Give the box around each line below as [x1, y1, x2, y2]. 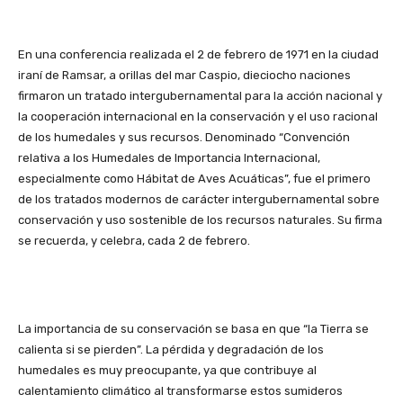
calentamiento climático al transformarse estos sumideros [18, 383, 343, 398]
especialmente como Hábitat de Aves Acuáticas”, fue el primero [18, 171, 371, 185]
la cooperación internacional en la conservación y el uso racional [18, 109, 378, 123]
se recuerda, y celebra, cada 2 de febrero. [18, 233, 250, 247]
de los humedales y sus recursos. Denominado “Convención [18, 130, 350, 144]
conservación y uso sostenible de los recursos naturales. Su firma [18, 212, 382, 227]
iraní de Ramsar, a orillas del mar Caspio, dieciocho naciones [18, 67, 351, 82]
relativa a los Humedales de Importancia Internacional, [18, 150, 320, 165]
